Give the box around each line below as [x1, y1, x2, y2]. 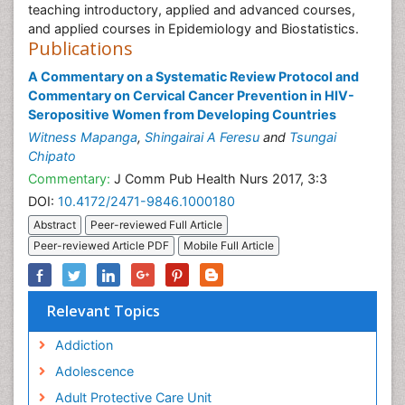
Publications [28, 36, 133, 61]
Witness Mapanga [28, 129, 137, 145]
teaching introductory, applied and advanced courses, [28, 2, 355, 17]
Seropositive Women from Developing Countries [28, 107, 336, 122]
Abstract [33, 218, 76, 232]
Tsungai [289, 129, 336, 145]
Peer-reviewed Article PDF [33, 239, 169, 253]
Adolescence [54, 363, 134, 380]
